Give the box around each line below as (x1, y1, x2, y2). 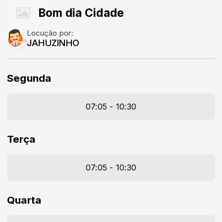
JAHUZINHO (27, 37, 80, 48)
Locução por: (27, 29, 73, 38)
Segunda (7, 72, 52, 84)
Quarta (7, 194, 42, 206)
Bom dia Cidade (39, 5, 124, 20)
